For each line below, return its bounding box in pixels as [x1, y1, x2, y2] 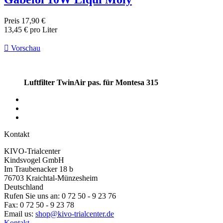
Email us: [4, 209, 35, 218]
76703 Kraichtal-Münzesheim [4, 173, 98, 182]
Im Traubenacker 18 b [4, 164, 73, 173]
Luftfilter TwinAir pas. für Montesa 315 [24, 78, 158, 87]
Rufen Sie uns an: [4, 191, 62, 200]
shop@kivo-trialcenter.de [35, 209, 114, 218]
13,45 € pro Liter [4, 25, 57, 34]
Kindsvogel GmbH [4, 155, 64, 164]
